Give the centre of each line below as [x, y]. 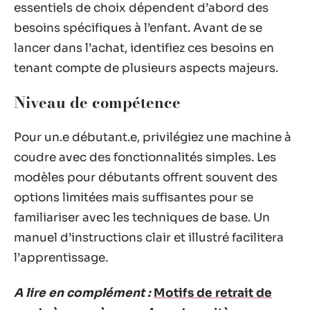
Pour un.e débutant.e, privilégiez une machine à [153, 137]
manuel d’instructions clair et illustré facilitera [149, 237]
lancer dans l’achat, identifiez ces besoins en [144, 48]
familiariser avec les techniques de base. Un [142, 217]
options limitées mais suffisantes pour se [134, 197]
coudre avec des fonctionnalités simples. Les [145, 157]
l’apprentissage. [61, 257]
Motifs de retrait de [213, 293]
